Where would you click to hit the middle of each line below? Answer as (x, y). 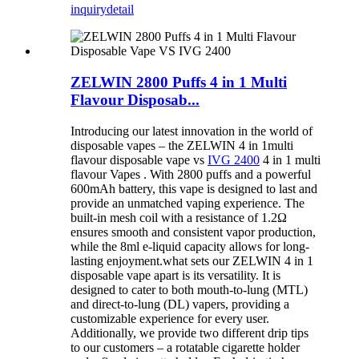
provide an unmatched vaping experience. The (188, 203)
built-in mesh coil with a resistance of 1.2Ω (179, 217)
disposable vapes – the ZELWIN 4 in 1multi (182, 145)
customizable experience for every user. (170, 318)
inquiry (89, 10)
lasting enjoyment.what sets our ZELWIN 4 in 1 (192, 260)
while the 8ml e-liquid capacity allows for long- (190, 246)
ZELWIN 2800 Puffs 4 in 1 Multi (179, 82)
